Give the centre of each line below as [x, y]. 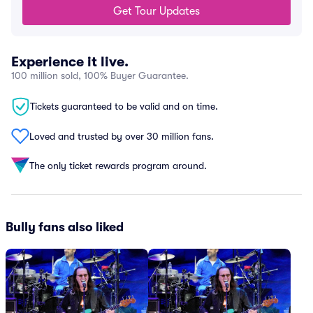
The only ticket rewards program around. [118, 165]
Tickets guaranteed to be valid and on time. [124, 106]
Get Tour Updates [156, 11]
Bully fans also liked [65, 227]
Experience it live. [70, 62]
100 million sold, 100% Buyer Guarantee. [100, 75]
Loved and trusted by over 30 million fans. [122, 136]
